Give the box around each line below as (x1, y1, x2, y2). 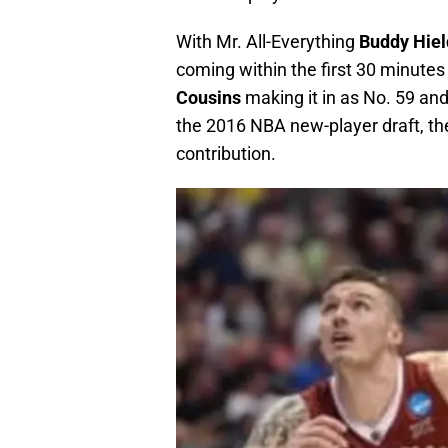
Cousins (176, 86, 241, 108)
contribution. (176, 142, 276, 164)
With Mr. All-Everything (176, 30, 359, 52)
